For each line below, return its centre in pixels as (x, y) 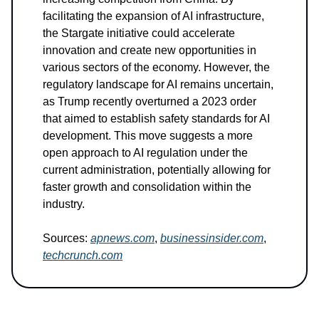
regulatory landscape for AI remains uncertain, (158, 84)
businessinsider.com (212, 238)
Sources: (67, 238)
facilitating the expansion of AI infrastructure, (153, 16)
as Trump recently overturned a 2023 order (150, 101)
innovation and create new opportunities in (150, 50)
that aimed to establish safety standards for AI (156, 118)
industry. (64, 204)
